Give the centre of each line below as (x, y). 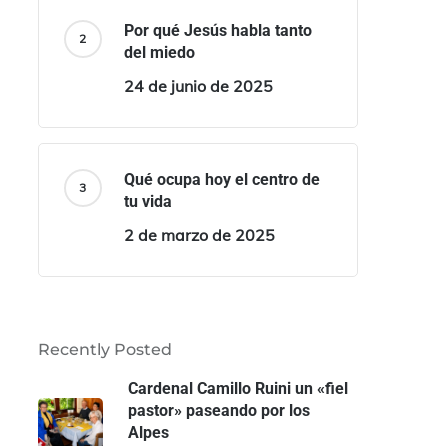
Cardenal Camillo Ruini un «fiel (237, 388)
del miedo (159, 52)
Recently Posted (104, 349)
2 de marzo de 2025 (199, 235)
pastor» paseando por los (218, 410)
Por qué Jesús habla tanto (217, 30)
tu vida (147, 201)
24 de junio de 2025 (198, 86)
